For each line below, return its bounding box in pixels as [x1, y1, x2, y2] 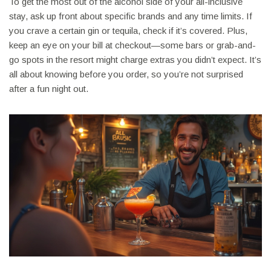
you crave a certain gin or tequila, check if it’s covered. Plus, [9, 25, 247, 36]
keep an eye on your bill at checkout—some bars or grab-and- [9, 40, 256, 51]
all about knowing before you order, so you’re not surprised [9, 69, 243, 80]
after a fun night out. [9, 83, 88, 94]
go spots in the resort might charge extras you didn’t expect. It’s [9, 54, 261, 65]
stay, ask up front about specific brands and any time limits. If [9, 11, 252, 22]
